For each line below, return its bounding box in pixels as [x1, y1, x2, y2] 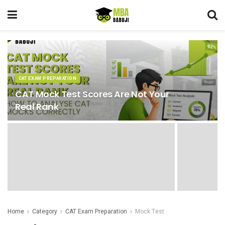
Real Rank [15, 100, 59, 113]
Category [32, 207, 57, 216]
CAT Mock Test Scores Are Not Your [15, 88, 170, 100]
